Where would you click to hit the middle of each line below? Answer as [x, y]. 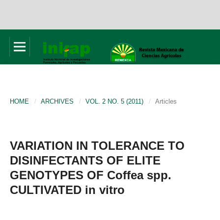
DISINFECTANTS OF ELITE [85, 160]
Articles [166, 101]
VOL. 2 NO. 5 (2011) [114, 101]
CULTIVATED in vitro [67, 190]
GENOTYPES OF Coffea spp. [91, 175]
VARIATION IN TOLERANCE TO [97, 145]
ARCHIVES [57, 101]
